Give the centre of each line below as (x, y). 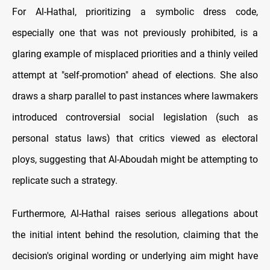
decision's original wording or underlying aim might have (135, 256)
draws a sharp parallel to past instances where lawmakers (135, 96)
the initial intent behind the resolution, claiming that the (135, 235)
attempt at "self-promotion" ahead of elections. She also (135, 75)
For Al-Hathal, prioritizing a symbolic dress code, (135, 12)
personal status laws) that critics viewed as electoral (135, 139)
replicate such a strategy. (65, 181)
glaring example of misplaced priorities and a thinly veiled (135, 54)
